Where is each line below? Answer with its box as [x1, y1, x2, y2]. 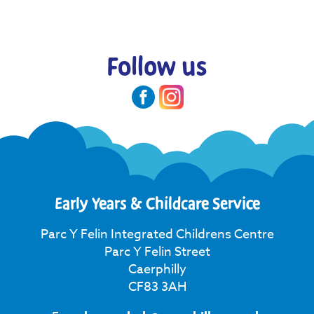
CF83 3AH [128, 277, 186, 296]
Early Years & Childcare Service [54, 193, 260, 215]
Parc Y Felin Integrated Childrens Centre [40, 224, 274, 244]
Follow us [107, 50, 207, 85]
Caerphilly [128, 259, 186, 279]
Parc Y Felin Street [104, 242, 210, 261]
